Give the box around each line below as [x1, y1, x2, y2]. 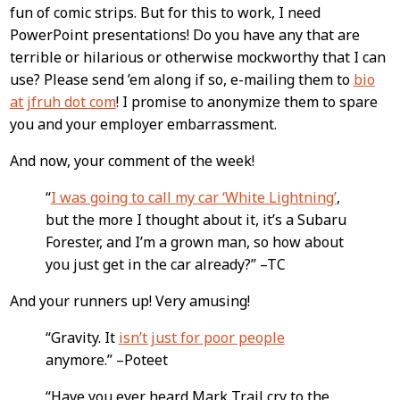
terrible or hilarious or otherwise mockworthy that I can [9, 46, 386, 67]
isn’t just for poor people [118, 327, 285, 347]
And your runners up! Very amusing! [9, 290, 250, 311]
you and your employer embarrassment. [9, 113, 277, 134]
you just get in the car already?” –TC [45, 254, 286, 274]
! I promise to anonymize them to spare [115, 91, 378, 112]
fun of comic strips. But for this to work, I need [9, 2, 321, 22]
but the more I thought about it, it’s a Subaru [45, 209, 346, 229]
